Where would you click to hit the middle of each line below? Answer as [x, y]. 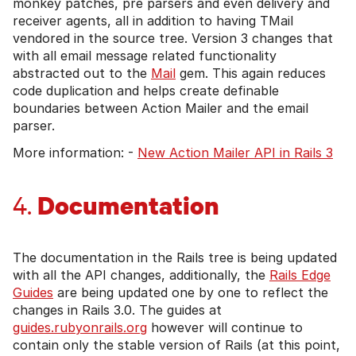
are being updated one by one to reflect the [191, 292]
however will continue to [225, 327]
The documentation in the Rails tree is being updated [175, 257]
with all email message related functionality [145, 55]
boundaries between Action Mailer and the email [161, 108]
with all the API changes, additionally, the [141, 275]
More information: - [75, 152]
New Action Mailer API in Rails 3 [235, 152]
